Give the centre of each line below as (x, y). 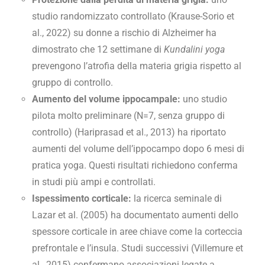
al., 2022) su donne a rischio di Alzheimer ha (124, 33)
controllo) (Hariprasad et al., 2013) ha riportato (129, 132)
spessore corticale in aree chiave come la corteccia (137, 231)
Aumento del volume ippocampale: (106, 99)
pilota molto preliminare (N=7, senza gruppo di (128, 115)
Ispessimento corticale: (82, 198)
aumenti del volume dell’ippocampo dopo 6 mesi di (138, 148)
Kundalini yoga (194, 49)
